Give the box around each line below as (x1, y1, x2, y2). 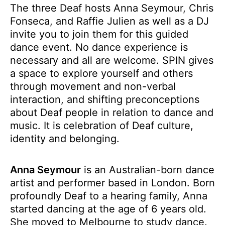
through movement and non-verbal (10, 80, 176, 92)
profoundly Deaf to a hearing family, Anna (10, 190, 207, 202)
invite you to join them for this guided (10, 28, 188, 40)
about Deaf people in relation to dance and (10, 106, 213, 119)
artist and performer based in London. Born (10, 177, 215, 189)
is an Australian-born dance (81, 164, 214, 176)
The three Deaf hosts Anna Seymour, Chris (10, 2, 213, 14)
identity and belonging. (10, 133, 120, 145)
